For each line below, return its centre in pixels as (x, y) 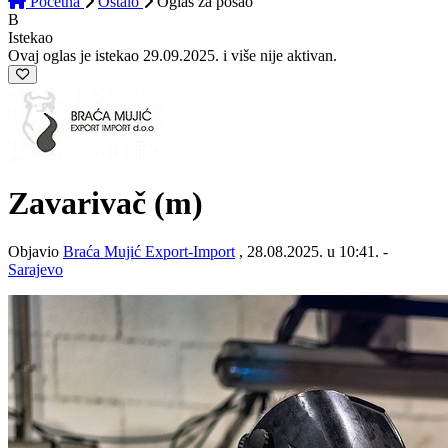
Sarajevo (35, 270)
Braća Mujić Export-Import (149, 252)
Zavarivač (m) (105, 202)
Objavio (35, 252)
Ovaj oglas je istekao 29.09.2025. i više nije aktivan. (172, 56)
